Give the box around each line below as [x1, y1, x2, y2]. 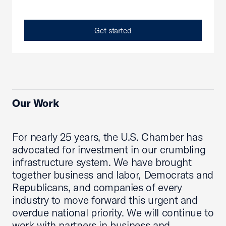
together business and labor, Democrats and [12, 168, 214, 181]
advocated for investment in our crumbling [12, 143, 206, 156]
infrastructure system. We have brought [12, 155, 192, 168]
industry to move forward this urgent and [12, 193, 198, 206]
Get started [94, 25, 132, 35]
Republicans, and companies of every [12, 181, 182, 194]
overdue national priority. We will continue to [12, 206, 214, 219]
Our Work [12, 96, 59, 109]
